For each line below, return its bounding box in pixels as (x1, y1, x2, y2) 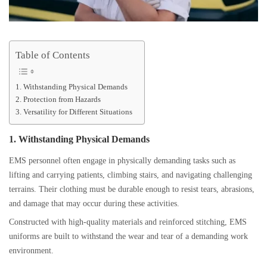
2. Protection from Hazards (15, 94, 101, 104)
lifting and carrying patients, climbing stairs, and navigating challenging (9, 170, 252, 180)
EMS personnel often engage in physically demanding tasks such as (9, 156, 235, 166)
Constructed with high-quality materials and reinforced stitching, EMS (9, 217, 247, 227)
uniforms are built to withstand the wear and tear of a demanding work (9, 231, 248, 241)
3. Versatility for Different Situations (15, 107, 132, 116)
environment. (9, 246, 54, 256)
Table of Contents (15, 49, 90, 61)
